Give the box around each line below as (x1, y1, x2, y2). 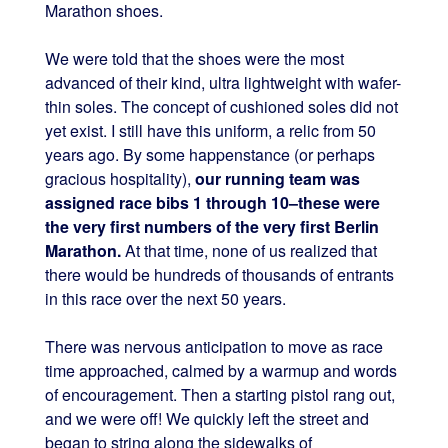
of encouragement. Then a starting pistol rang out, (44, 382, 395, 406)
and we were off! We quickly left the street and (44, 406, 369, 430)
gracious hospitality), (44, 166, 195, 190)
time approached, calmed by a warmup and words (44, 358, 397, 382)
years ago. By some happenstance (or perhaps (44, 142, 375, 166)
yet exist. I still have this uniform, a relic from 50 (44, 118, 376, 142)
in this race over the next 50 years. (44, 286, 286, 310)
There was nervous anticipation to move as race (44, 334, 383, 358)
